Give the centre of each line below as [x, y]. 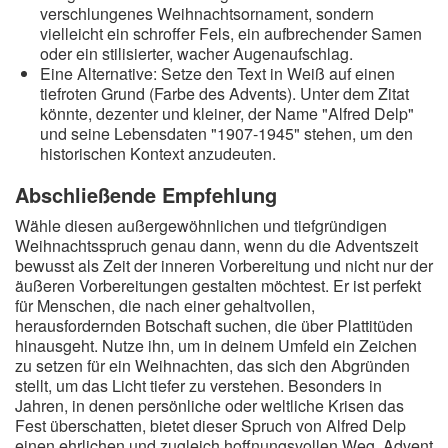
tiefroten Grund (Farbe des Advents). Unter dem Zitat [224, 93]
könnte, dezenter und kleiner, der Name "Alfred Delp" [227, 113]
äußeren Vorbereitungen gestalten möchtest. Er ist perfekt [218, 285]
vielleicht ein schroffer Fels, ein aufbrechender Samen [231, 33]
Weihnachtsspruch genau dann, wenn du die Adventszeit [216, 245]
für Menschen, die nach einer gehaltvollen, [165, 305]
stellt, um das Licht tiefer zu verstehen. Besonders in [198, 385]
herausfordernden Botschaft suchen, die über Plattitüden [214, 325]
